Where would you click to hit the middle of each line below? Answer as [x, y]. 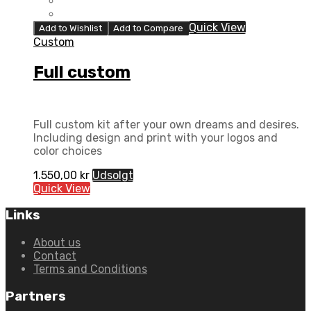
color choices [68, 151]
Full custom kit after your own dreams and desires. [166, 124]
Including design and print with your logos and [155, 137]
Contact [55, 255]
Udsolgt [113, 175]
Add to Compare [148, 28]
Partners [36, 296]
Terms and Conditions [90, 269]
